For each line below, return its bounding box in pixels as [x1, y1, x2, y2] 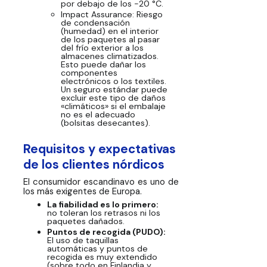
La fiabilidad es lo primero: [46, 199, 159, 210]
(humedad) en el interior [61, 26, 159, 37]
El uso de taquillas [46, 235, 119, 246]
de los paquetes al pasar [61, 34, 160, 45]
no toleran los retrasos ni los [46, 207, 160, 219]
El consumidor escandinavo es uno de [23, 175, 179, 188]
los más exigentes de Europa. [23, 185, 142, 197]
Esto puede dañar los [61, 59, 147, 70]
